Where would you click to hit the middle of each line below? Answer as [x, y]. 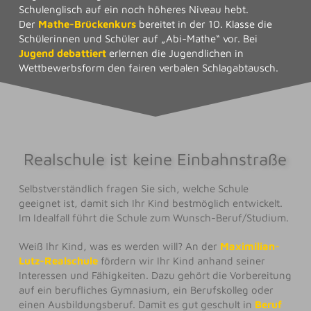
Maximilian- [250, 246]
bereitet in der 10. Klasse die [204, 24]
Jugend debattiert [62, 53]
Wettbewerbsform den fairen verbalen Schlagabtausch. [148, 68]
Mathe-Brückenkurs [87, 24]
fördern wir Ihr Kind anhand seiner [181, 260]
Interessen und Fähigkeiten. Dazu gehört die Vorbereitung [155, 275]
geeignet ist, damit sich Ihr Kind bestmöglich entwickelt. [150, 203]
